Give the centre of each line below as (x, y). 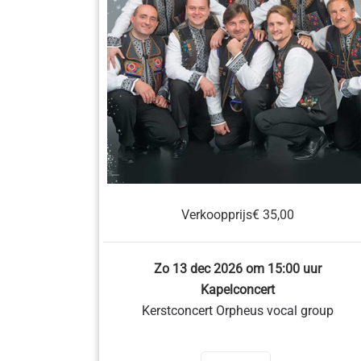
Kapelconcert (238, 290)
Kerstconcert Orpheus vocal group (238, 311)
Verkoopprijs (217, 215)
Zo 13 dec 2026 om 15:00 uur (238, 269)
